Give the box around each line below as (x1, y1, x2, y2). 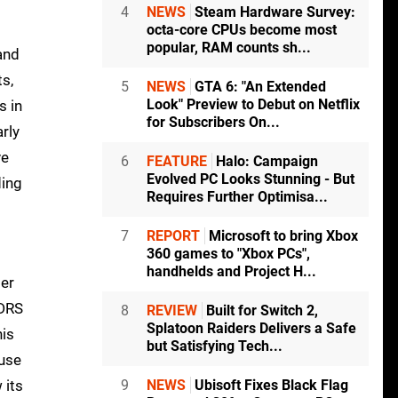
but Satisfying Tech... (147, 338, 283, 355)
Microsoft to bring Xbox (205, 227, 358, 245)
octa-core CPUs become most (147, 21, 337, 39)
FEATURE (147, 153, 207, 171)
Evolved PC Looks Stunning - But (147, 171, 354, 188)
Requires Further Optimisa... (147, 188, 328, 206)
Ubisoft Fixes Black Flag (191, 377, 348, 394)
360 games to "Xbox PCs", (147, 245, 310, 263)
